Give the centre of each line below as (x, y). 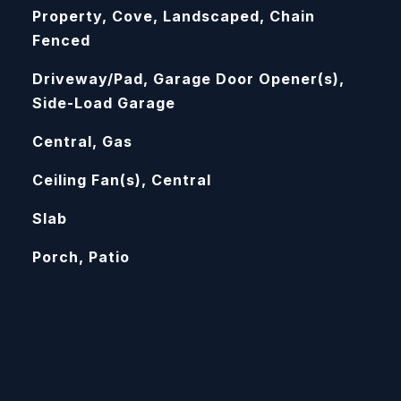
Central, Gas (82, 141)
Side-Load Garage (103, 103)
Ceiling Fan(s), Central (121, 180)
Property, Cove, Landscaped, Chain (173, 16)
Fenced (61, 40)
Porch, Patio (81, 257)
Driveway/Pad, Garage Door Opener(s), (188, 79)
